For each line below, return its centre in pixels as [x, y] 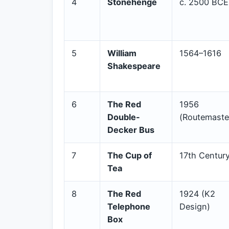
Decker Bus [131, 130]
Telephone [129, 206]
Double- [124, 117]
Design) [195, 206]
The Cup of [130, 155]
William [122, 53]
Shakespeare [134, 66]
